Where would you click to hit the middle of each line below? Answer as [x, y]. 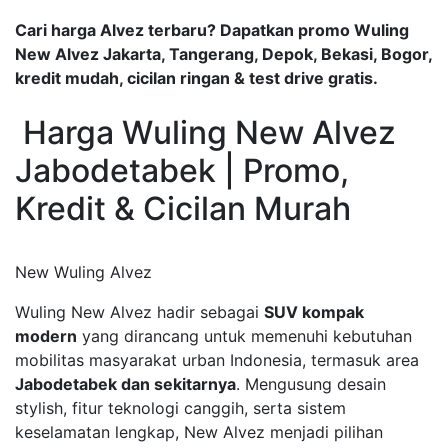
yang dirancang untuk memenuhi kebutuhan [244, 335]
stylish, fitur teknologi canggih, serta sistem [180, 407]
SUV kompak [314, 311]
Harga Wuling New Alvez [205, 132]
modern [46, 335]
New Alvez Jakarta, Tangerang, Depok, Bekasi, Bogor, [223, 53]
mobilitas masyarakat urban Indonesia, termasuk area [217, 359]
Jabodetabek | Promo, [182, 170]
